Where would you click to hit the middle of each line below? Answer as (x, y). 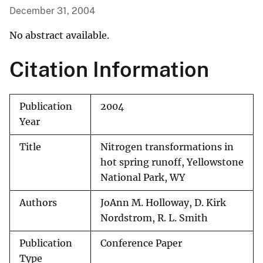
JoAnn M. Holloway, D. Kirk (163, 203)
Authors (38, 203)
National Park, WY (143, 178)
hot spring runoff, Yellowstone (172, 163)
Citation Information (109, 70)
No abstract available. (59, 36)
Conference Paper (141, 244)
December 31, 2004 (52, 11)
